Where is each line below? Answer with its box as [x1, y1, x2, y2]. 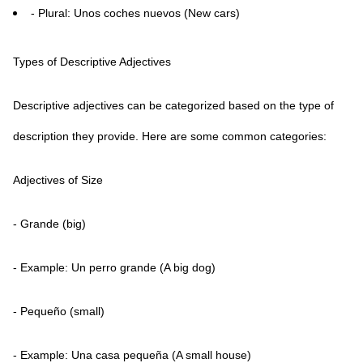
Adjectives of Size [13, 173, 103, 186]
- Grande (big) [13, 217, 86, 230]
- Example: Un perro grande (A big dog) [13, 261, 216, 274]
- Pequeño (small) [13, 305, 105, 318]
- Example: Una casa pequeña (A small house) [13, 348, 251, 361]
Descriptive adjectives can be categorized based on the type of [13, 99, 334, 112]
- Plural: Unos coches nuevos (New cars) [31, 6, 240, 19]
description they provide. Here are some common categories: [13, 130, 327, 143]
